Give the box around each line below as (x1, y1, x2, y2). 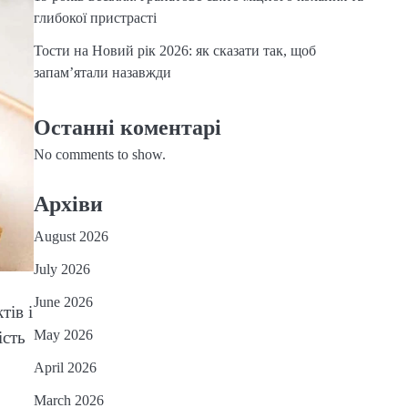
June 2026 (33, 294, 93, 310)
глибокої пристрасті (33, 10, 157, 25)
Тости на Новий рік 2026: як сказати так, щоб (33, 43, 316, 58)
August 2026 (33, 229, 108, 244)
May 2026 (33, 327, 93, 342)
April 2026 (33, 360, 97, 375)
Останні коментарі (33, 116, 221, 139)
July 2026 (33, 261, 90, 277)
